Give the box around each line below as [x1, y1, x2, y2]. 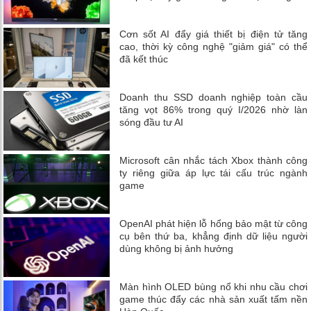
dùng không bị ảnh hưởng [119, 243, 234, 255]
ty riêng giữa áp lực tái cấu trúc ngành [119, 167, 308, 179]
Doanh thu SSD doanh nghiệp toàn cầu [119, 92, 308, 103]
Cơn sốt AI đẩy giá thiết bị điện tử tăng [119, 28, 308, 40]
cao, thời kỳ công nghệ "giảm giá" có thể [119, 41, 308, 53]
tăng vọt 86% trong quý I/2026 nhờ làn [119, 104, 308, 116]
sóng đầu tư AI [119, 117, 184, 128]
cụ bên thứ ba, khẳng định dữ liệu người [119, 230, 308, 242]
